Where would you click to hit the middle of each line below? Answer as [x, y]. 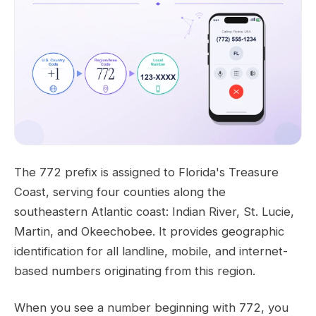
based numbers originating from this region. [135, 271]
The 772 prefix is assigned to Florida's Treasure [146, 172]
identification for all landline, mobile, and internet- [151, 251]
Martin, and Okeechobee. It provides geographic [149, 232]
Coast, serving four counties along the [120, 192]
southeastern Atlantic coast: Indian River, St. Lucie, [154, 212]
